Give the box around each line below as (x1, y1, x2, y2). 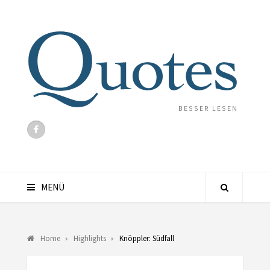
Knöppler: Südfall (119, 233, 174, 243)
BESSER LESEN (178, 103, 238, 113)
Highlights (73, 233, 106, 243)
